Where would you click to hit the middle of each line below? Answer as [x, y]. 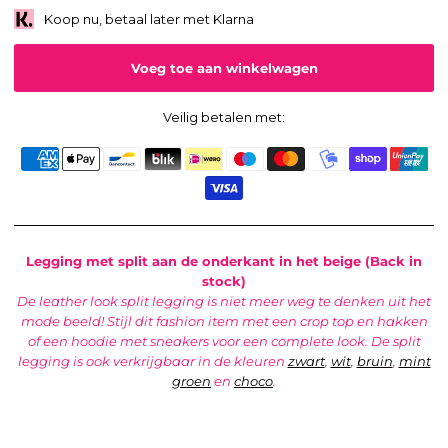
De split [395, 341]
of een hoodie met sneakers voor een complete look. [199, 341]
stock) [224, 281]
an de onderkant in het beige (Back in [291, 261]
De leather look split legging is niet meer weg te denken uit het [224, 301]
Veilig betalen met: [224, 117]
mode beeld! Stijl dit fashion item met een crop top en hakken [224, 321]
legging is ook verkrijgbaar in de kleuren [151, 361]
